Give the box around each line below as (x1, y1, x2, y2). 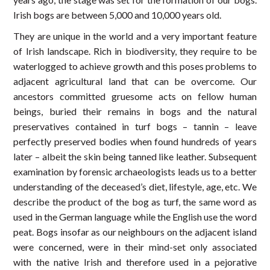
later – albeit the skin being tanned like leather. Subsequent (13, 151, 257, 163)
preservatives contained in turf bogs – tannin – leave (13, 121, 257, 133)
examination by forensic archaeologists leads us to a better (13, 166, 257, 178)
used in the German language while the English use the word (13, 211, 257, 223)
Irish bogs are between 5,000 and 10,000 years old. (13, 9, 222, 21)
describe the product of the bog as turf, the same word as (13, 196, 257, 208)
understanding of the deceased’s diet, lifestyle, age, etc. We (13, 181, 257, 193)
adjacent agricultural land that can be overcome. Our (13, 75, 257, 87)
